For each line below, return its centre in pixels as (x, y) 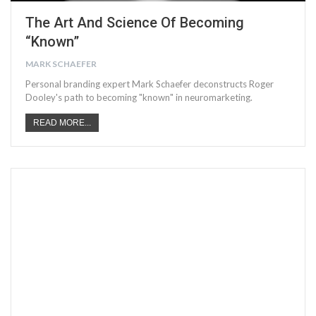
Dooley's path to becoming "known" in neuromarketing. (139, 97)
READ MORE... (62, 122)
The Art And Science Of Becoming (135, 22)
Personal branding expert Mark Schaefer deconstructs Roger (150, 84)
